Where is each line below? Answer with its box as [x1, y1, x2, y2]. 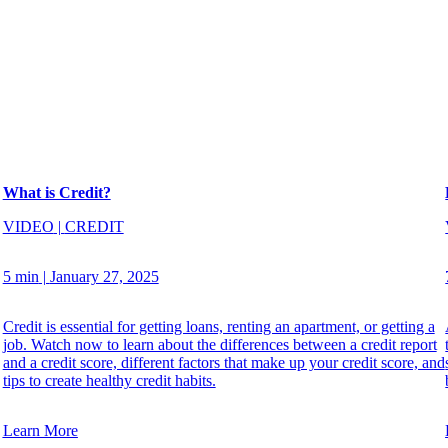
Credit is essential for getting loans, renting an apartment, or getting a [2, 317, 435, 335]
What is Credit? [2, 183, 111, 201]
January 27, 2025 [49, 267, 159, 285]
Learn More [2, 421, 78, 439]
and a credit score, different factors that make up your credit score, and [2, 353, 445, 371]
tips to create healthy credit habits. [2, 371, 216, 389]
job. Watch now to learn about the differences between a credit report [2, 335, 437, 353]
